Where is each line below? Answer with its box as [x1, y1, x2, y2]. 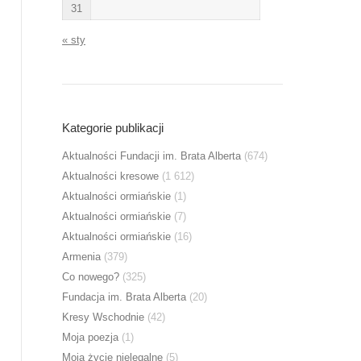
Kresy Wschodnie [62, 311, 144, 323]
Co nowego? [62, 271, 119, 283]
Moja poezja [62, 331, 118, 343]
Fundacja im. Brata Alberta [62, 291, 186, 303]
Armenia [62, 251, 101, 263]
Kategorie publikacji [62, 121, 164, 135]
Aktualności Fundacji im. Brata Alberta [62, 150, 241, 162]
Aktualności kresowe [62, 170, 159, 182]
